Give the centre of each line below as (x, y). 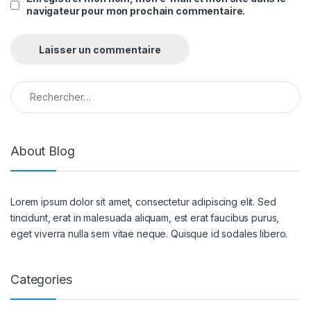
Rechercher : (41, 87)
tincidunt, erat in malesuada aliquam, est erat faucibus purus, (145, 217)
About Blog (43, 151)
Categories (41, 279)
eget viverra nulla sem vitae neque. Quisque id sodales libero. (149, 233)
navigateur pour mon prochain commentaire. (136, 11)
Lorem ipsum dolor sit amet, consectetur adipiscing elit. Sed (143, 201)
